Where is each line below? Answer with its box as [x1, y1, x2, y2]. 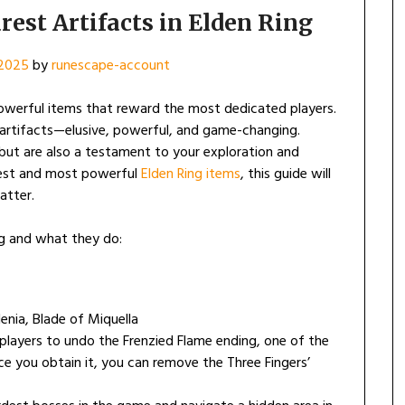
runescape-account [51, 54, 170, 79]
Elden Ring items [141, 163, 240, 187]
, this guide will [240, 163, 331, 187]
